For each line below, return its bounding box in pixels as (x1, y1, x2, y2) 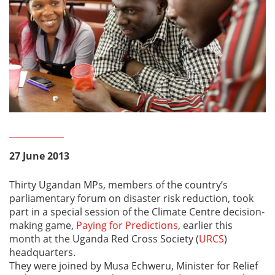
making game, (9, 218, 76, 231)
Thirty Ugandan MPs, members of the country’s (9, 177, 228, 191)
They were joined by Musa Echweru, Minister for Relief (9, 258, 258, 272)
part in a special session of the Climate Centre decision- (9, 204, 265, 218)
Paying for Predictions (76, 218, 178, 231)
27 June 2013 (9, 149, 69, 163)
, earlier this (178, 218, 233, 231)
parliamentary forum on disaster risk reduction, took (9, 191, 254, 204)
